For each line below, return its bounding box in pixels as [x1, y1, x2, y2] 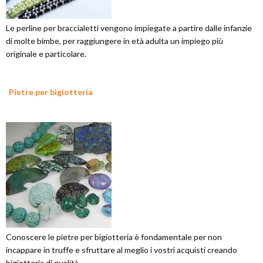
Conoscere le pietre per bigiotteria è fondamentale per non [6, 232, 222, 242]
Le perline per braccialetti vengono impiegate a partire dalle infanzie [6, 23, 252, 33]
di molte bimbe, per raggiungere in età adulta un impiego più [6, 36, 223, 46]
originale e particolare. [6, 49, 86, 59]
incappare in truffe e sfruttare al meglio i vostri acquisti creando [6, 245, 237, 255]
